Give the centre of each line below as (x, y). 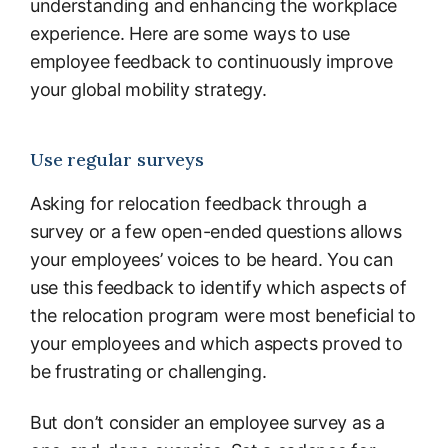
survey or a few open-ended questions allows (216, 231)
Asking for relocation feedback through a (198, 203)
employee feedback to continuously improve (211, 61)
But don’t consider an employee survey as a (207, 423)
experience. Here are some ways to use (190, 33)
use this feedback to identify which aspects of (218, 287)
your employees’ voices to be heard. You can (212, 259)
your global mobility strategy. (148, 89)
